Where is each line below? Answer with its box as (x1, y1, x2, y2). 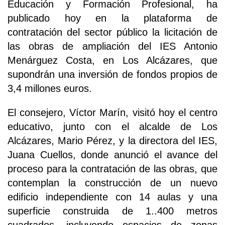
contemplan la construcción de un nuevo (8, 177, 217, 189)
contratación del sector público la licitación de (8, 27, 217, 38)
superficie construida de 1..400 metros (8, 205, 217, 217)
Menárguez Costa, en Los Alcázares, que (8, 55, 217, 66)
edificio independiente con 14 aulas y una (8, 191, 217, 203)
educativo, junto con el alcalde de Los (8, 121, 217, 133)
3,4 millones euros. (8, 83, 92, 94)
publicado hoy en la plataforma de (8, 13, 217, 24)
